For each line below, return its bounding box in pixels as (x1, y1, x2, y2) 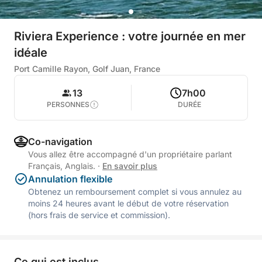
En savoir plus (102, 161, 157, 171)
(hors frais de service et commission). (28, 210, 170, 220)
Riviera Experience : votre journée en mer (14, 29, 246, 43)
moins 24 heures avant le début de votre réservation (28, 198, 229, 208)
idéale (14, 46, 47, 60)
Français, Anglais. (28, 161, 98, 171)
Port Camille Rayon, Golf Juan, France (14, 64, 160, 74)
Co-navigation (28, 136, 92, 147)
